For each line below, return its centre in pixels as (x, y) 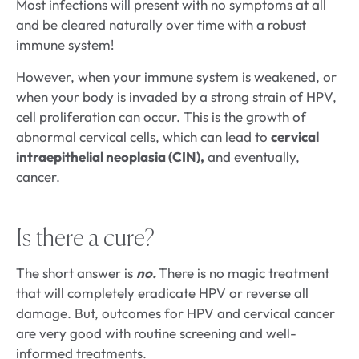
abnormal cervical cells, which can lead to (143, 137)
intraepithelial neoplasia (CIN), (110, 157)
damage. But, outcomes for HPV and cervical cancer (175, 313)
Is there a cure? (85, 240)
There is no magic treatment (244, 273)
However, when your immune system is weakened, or (176, 77)
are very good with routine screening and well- (156, 333)
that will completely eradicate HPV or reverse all (162, 293)
